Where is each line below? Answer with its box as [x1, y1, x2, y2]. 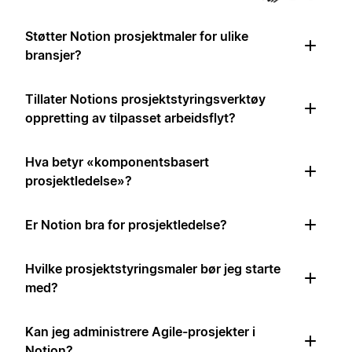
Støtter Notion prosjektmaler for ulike [25, 28, 248, 45]
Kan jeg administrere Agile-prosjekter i [25, 324, 255, 340]
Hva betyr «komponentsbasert [25, 154, 209, 170]
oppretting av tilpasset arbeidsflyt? [25, 110, 236, 126]
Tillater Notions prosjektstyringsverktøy [25, 91, 266, 108]
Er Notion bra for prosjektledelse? [25, 217, 227, 233]
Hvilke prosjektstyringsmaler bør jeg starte [25, 261, 280, 277]
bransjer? [25, 47, 82, 64]
